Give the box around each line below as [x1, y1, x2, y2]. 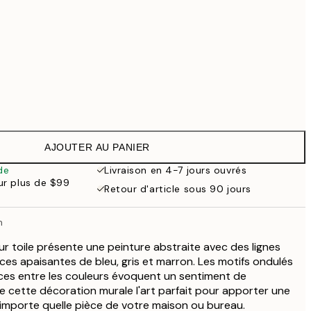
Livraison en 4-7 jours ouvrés [104, 164, 247, 176]
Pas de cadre [71, 96, 135, 108]
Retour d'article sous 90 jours [104, 183, 251, 195]
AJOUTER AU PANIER [44, 142, 150, 153]
